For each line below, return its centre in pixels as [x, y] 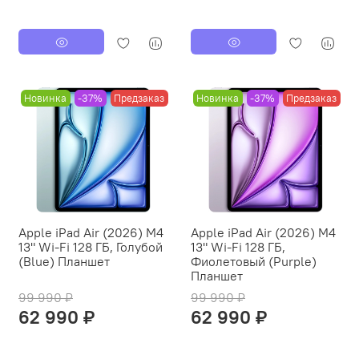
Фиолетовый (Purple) [254, 261]
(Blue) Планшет [64, 261]
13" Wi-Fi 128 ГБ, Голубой [91, 246]
